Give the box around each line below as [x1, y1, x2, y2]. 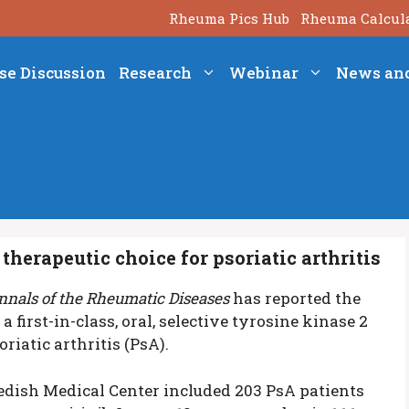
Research [118, 62, 192, 83]
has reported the [233, 288, 361, 309]
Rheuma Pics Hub [169, 9, 289, 27]
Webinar [228, 62, 299, 83]
